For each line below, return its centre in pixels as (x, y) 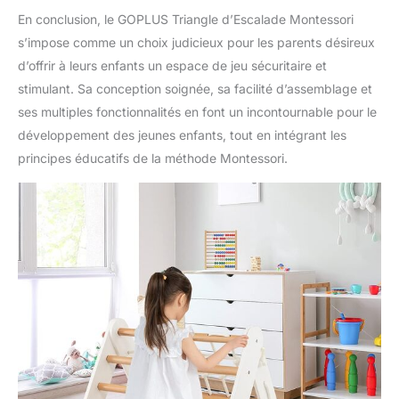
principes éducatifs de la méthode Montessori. (153, 159)
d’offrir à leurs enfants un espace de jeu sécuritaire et (172, 66)
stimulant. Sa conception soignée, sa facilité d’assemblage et (195, 89)
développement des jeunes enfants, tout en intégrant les (182, 135)
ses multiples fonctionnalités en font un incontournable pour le (197, 112)
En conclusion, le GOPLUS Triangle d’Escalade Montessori (186, 20)
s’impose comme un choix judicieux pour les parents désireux (196, 43)
